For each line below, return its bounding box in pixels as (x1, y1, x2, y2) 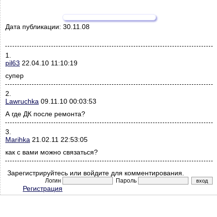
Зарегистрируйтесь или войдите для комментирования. (5, 169, 184, 177)
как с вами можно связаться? (5, 148, 98, 156)
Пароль (113, 177, 138, 185)
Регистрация (23, 185, 62, 193)
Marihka (5, 136, 30, 144)
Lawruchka (5, 97, 39, 106)
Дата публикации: (5, 23, 63, 31)
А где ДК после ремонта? (5, 110, 85, 118)
